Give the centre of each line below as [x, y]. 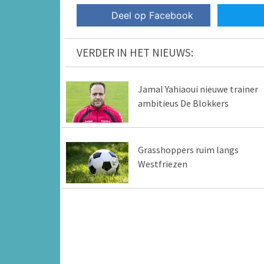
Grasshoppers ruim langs [188, 150]
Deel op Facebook [153, 16]
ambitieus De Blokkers [183, 103]
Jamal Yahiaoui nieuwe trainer [198, 89]
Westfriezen [162, 164]
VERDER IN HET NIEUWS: [135, 53]
